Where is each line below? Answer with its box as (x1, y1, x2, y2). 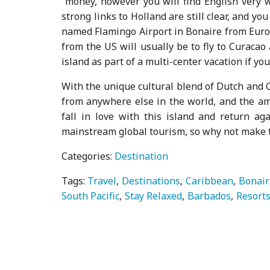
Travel (87, 174, 117, 187)
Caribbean (186, 174, 234, 187)
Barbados (187, 189, 231, 202)
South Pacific (61, 189, 120, 202)
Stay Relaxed (125, 189, 183, 202)
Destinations (122, 174, 181, 187)
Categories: (61, 149, 115, 163)
